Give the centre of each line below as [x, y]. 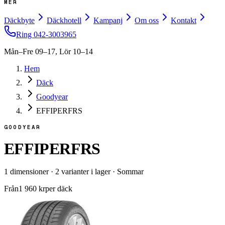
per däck [59, 188]
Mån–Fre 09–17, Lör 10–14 [48, 51]
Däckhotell [64, 20]
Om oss [147, 20]
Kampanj [108, 20]
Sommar [130, 171]
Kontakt [184, 20]
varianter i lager [85, 171]
